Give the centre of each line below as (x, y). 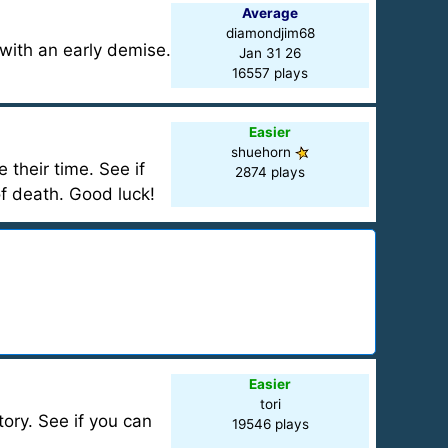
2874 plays (270, 172)
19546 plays (270, 424)
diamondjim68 (270, 33)
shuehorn (263, 152)
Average (270, 13)
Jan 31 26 (270, 53)
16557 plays (270, 73)
